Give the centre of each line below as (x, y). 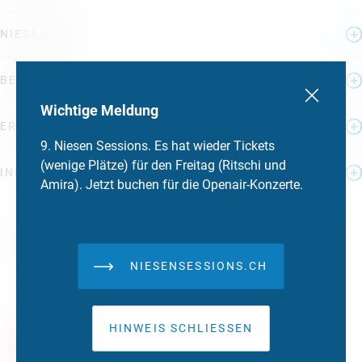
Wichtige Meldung (99, 110)
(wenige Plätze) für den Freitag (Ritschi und (163, 165)
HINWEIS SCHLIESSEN (181, 328)
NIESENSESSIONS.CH (199, 266)
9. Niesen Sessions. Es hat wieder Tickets (158, 146)
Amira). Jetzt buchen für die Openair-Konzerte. (172, 185)
